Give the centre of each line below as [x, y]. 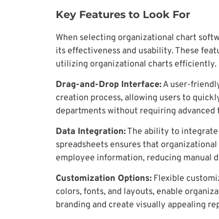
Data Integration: [91, 131]
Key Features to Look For [123, 14]
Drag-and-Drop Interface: [109, 85]
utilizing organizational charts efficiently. [136, 64]
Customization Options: [104, 178]
